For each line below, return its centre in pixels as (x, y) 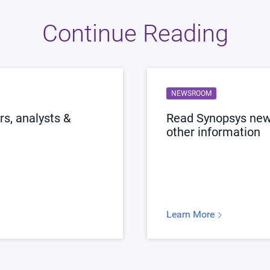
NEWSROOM (191, 93)
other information (213, 132)
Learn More (192, 214)
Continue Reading (135, 33)
